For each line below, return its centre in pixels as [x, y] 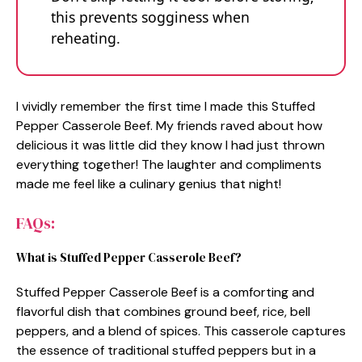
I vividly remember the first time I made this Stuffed [166, 106]
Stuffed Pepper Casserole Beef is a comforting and [165, 292]
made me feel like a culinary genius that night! [149, 183]
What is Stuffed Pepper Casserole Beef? [129, 257]
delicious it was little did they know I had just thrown [170, 145]
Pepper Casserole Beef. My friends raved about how [169, 125]
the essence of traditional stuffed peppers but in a [166, 350]
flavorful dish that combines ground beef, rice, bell [163, 311]
